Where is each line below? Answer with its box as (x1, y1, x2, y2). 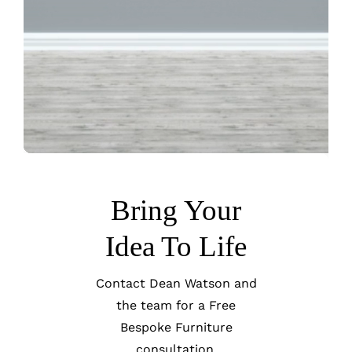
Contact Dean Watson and (95, 276, 257, 291)
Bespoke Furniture (119, 320, 233, 335)
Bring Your (111, 194, 241, 227)
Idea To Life (105, 230, 247, 263)
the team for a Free (116, 298, 236, 313)
